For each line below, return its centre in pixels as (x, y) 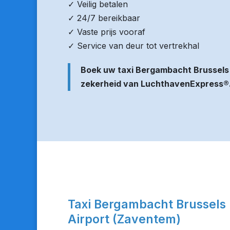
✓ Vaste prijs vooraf (107, 32)
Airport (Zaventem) (124, 219)
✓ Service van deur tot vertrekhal (133, 46)
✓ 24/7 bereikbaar (104, 18)
